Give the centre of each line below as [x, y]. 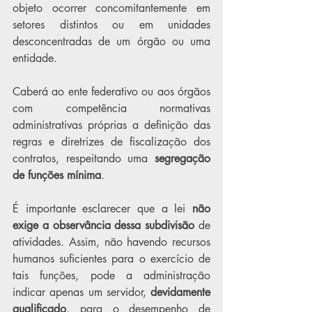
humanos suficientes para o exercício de [111, 259]
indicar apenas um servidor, [81, 292]
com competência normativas [111, 108]
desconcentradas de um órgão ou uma [111, 41]
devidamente [180, 292]
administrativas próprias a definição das [111, 125]
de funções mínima [57, 175]
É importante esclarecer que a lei [102, 209]
